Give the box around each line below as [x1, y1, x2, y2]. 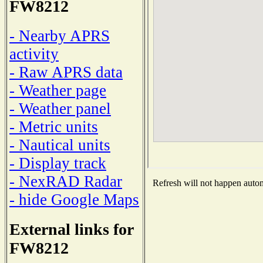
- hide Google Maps [9, 190, 139, 208]
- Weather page [9, 81, 106, 99]
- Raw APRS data [9, 63, 123, 81]
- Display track [9, 154, 106, 172]
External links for [9, 220, 133, 238]
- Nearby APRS [9, 26, 110, 45]
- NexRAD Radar [9, 172, 122, 190]
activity [9, 45, 59, 63]
